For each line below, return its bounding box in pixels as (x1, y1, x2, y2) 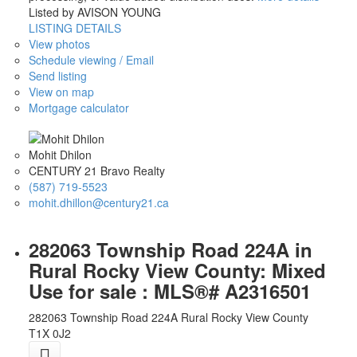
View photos (28, 36, 90, 53)
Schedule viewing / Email (28, 52, 154, 69)
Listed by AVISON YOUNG (28, 4, 161, 21)
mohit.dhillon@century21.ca (28, 194, 169, 210)
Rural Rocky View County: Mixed (28, 256, 326, 284)
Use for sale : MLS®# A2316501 (28, 277, 311, 304)
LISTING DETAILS (28, 20, 121, 37)
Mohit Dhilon (28, 146, 92, 163)
